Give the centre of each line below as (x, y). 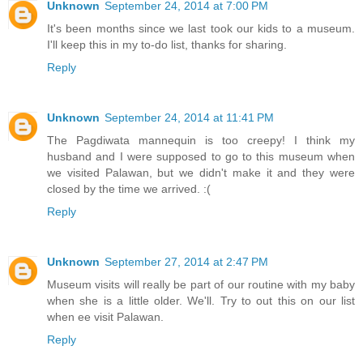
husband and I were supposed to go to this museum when (201, 157)
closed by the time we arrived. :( (129, 189)
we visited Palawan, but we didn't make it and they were (201, 173)
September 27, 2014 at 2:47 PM (186, 262)
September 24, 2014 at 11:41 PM (189, 118)
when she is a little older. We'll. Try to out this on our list (201, 301)
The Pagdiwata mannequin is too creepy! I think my (201, 141)
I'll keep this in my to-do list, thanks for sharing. (167, 45)
